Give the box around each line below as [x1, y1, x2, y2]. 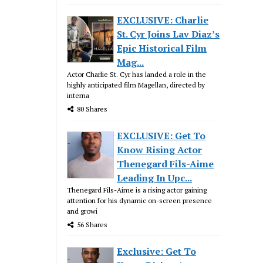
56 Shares [77, 220, 108, 229]
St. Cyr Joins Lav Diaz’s [117, 27, 220, 41]
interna [67, 90, 90, 100]
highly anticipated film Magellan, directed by [67, 80, 205, 89]
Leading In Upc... [117, 171, 193, 184]
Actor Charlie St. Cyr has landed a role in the [67, 69, 207, 79]
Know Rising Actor [117, 143, 203, 156]
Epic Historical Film [117, 41, 207, 55]
